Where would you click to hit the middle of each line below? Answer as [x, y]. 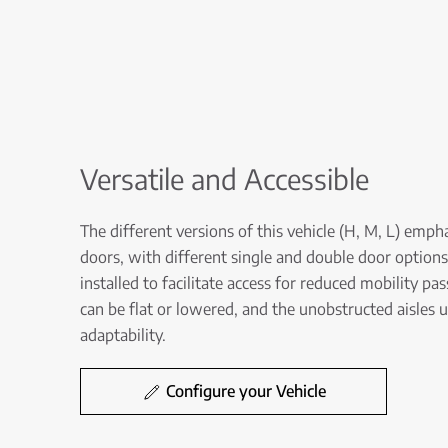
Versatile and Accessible [224, 178]
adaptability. [123, 335]
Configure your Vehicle [246, 391]
